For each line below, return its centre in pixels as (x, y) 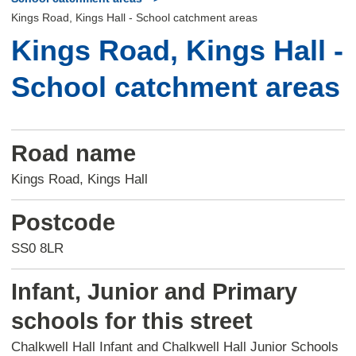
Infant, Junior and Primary (154, 291)
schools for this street (132, 321)
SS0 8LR (37, 249)
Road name (73, 153)
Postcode (63, 222)
